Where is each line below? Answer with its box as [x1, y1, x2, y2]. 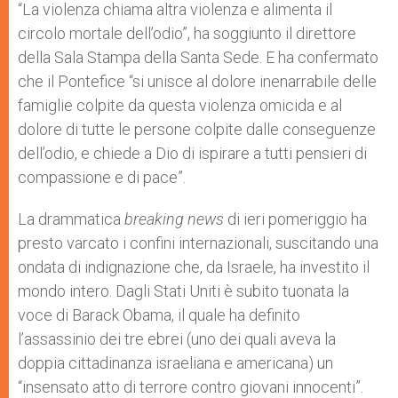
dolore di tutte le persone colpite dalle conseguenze [18, 120, 376, 139]
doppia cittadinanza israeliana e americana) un [18, 354, 333, 372]
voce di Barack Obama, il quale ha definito [18, 306, 300, 324]
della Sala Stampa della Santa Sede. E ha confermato [18, 48, 378, 67]
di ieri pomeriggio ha [227, 210, 367, 228]
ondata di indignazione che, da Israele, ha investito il [18, 258, 370, 276]
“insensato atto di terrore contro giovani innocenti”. [18, 378, 363, 396]
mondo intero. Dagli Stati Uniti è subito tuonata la [18, 282, 349, 300]
